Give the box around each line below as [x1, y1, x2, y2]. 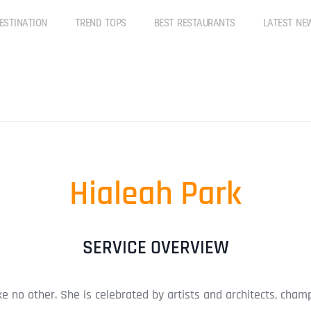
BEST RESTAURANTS [153, 17, 235, 29]
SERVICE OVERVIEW [82, 236, 229, 260]
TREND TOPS [74, 17, 126, 29]
